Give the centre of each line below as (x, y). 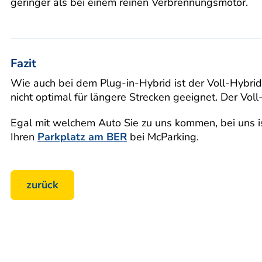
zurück (42, 185)
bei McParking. (163, 137)
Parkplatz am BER (82, 137)
